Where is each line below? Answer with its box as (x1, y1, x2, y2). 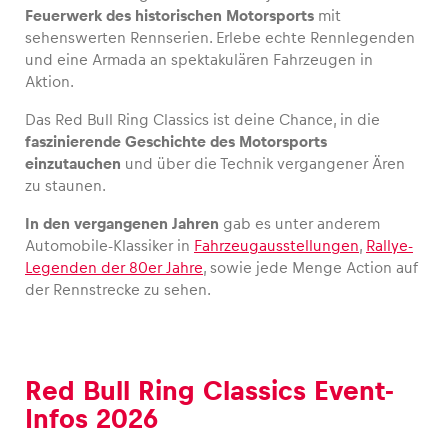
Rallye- (366, 237, 413, 255)
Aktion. (25, 73, 74, 91)
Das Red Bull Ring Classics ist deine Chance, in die (25, 111, 380, 129)
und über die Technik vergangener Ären (121, 155, 405, 173)
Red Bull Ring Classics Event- (25, 376, 394, 407)
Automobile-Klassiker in (25, 237, 194, 255)
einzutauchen (25, 155, 121, 173)
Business (25, 292, 136, 322)
